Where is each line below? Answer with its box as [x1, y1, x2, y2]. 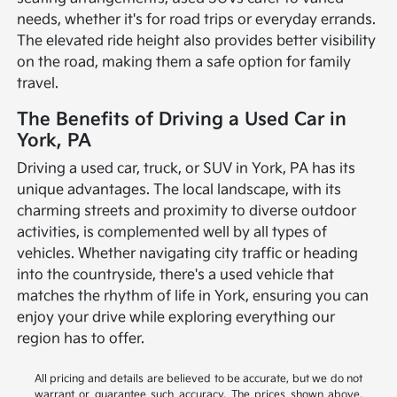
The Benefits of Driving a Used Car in [17, 108, 347, 130]
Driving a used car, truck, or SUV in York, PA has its [17, 160, 356, 177]
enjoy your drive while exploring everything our [17, 308, 336, 326]
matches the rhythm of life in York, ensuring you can [17, 287, 370, 305]
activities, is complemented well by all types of [17, 223, 328, 241]
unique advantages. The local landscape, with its [17, 181, 342, 198]
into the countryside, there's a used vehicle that [17, 266, 335, 284]
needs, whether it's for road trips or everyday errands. [17, 11, 377, 28]
